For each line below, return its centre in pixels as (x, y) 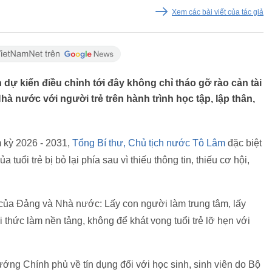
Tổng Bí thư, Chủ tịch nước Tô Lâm (149, 143)
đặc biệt (243, 143)
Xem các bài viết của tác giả (218, 12)
